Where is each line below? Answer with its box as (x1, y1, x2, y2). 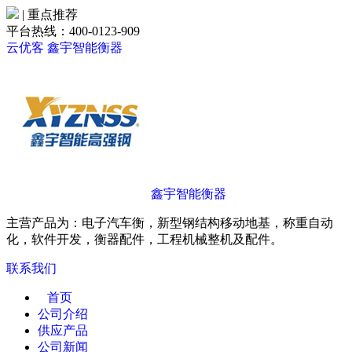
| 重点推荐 (22, 8, 78, 21)
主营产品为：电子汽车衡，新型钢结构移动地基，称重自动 (6, 216, 333, 229)
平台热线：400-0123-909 (6, 24, 140, 38)
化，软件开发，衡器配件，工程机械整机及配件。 (6, 233, 283, 246)
